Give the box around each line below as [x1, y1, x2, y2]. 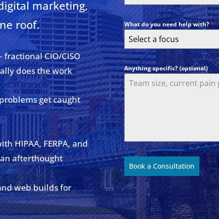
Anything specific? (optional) [124, 64, 208, 73]
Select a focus [128, 34, 179, 45]
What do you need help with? [124, 20, 211, 29]
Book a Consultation [129, 161, 195, 171]
